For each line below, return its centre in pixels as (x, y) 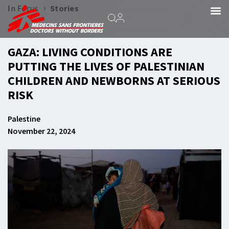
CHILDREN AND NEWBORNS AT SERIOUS (114, 81)
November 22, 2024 (41, 131)
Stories (64, 8)
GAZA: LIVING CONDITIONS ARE (90, 52)
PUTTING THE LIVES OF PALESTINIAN (106, 66)
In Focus (23, 8)
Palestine (24, 119)
